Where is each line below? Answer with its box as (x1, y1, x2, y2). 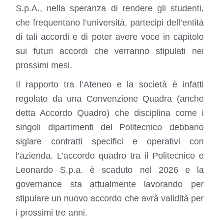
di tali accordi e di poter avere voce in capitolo (16, 32, 204, 42)
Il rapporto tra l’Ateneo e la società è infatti (16, 80, 204, 90)
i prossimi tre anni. (16, 208, 88, 218)
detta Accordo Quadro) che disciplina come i (16, 108, 204, 118)
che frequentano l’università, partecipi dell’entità (16, 18, 204, 28)
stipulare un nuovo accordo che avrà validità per (16, 193, 204, 204)
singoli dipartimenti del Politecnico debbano (16, 122, 204, 133)
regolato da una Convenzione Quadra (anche (16, 94, 204, 104)
